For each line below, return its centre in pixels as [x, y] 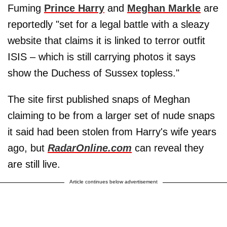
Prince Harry [74, 8]
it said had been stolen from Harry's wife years [112, 131]
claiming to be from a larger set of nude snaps [111, 115]
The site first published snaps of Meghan [99, 99]
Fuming [26, 8]
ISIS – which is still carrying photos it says [102, 56]
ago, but [28, 148]
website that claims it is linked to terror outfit [106, 40]
